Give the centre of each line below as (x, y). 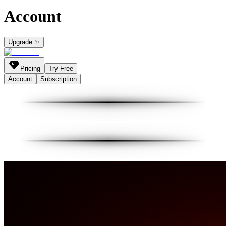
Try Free (61, 68)
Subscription (59, 79)
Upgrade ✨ (24, 42)
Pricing (30, 68)
